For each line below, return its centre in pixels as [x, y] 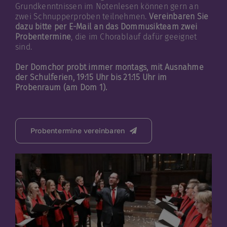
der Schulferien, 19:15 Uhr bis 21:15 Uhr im [91, 78]
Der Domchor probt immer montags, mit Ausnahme [109, 67]
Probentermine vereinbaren [78, 131]
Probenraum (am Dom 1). [61, 88]
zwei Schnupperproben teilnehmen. [81, 17]
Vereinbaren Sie [178, 17]
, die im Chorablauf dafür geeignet [134, 37]
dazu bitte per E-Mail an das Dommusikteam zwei [106, 27]
